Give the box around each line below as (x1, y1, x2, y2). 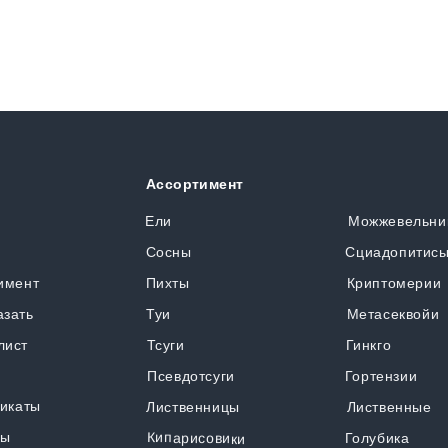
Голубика (344, 429, 410, 446)
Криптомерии (346, 274, 442, 291)
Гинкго (345, 336, 392, 353)
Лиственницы (146, 398, 240, 415)
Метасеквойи (346, 305, 440, 322)
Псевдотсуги (147, 367, 235, 384)
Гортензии (344, 367, 418, 384)
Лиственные (346, 398, 432, 415)
